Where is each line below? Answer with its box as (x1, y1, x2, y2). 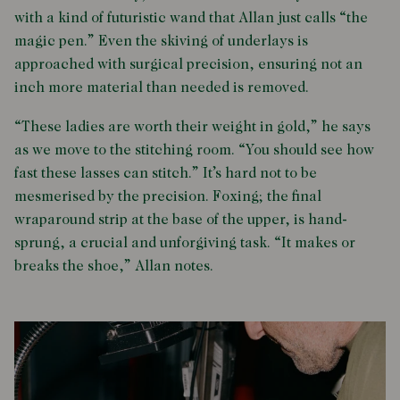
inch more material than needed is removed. (14, 81, 309, 96)
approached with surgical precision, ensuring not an (14, 58, 362, 72)
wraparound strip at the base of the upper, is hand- (14, 213, 347, 228)
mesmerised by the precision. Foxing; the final (14, 190, 321, 204)
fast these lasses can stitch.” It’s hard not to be (14, 167, 317, 181)
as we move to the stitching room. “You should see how (14, 144, 374, 158)
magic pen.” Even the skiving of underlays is (14, 35, 308, 49)
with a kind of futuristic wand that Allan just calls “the (14, 12, 368, 26)
